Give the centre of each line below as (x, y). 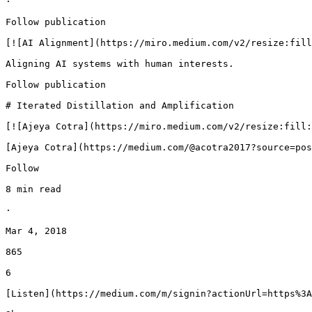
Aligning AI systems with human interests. (120, 64)
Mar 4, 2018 (36, 231)
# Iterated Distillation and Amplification (120, 106)
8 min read (33, 189)
